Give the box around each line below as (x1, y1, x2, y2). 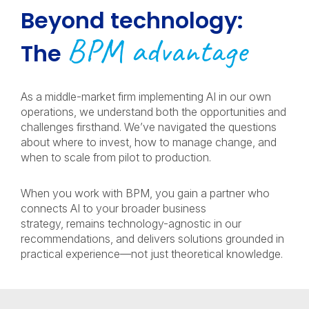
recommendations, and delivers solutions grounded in (21, 232, 284, 246)
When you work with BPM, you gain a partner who (21, 186, 270, 200)
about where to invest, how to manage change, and (21, 135, 277, 149)
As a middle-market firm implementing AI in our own (21, 90, 271, 103)
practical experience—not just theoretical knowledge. (21, 247, 286, 261)
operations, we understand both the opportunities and (21, 105, 286, 119)
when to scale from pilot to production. (21, 150, 214, 164)
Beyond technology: (21, 5, 243, 36)
